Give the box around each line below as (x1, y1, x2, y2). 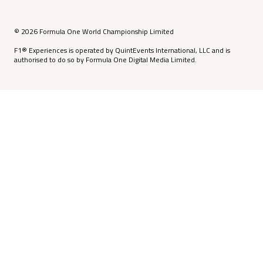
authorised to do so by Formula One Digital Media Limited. (14, 54, 197, 66)
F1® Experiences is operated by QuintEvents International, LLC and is (14, 45, 230, 56)
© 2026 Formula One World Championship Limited (14, 26, 174, 38)
